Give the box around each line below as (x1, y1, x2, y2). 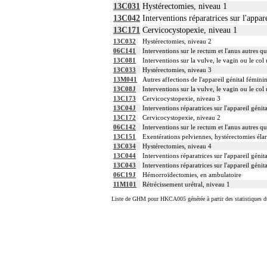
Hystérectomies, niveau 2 (142, 38, 212, 45)
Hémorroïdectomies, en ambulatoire (142, 171, 241, 179)
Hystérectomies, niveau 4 (142, 142, 212, 150)
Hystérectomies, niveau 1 (142, 2, 227, 11)
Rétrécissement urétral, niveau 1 (142, 181, 230, 188)
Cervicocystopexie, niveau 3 (142, 95, 221, 103)
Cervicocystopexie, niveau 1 (142, 26, 237, 35)
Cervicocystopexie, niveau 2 (142, 114, 221, 122)
